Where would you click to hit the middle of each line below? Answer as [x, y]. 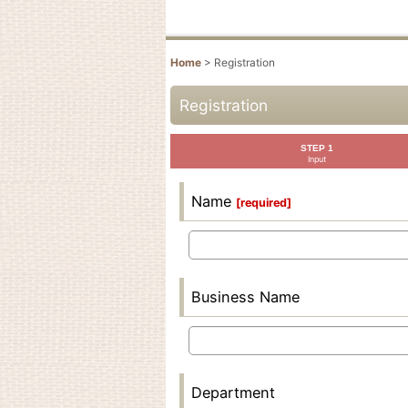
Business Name [245, 297]
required [264, 203]
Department [233, 393]
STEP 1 [317, 148]
